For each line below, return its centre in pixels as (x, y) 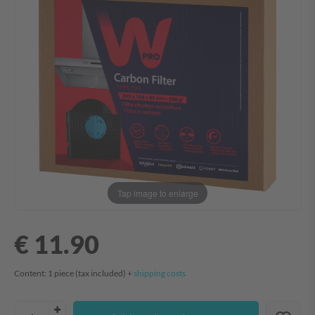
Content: (31, 274)
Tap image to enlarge (157, 193)
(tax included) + (104, 274)
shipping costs (160, 274)
